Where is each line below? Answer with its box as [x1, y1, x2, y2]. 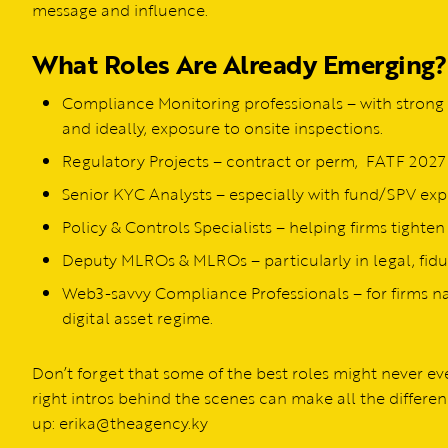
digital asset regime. [62, 306, 213, 331]
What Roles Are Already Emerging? [32, 45, 446, 84]
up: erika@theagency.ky [32, 411, 208, 436]
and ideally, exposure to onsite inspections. [62, 116, 383, 141]
